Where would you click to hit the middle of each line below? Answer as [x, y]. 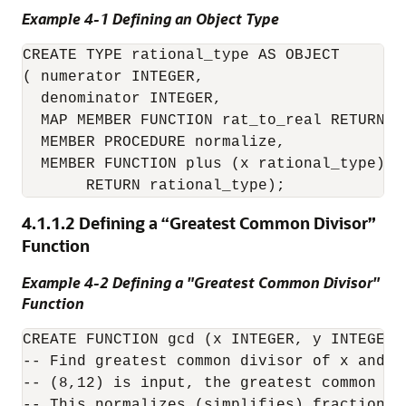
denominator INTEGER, [122, 99]
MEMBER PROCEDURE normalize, [154, 142]
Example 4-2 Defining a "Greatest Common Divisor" [201, 282]
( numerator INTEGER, [113, 77]
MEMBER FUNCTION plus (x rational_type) [204, 164]
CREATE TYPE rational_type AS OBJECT [181, 55]
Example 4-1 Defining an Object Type [150, 19]
